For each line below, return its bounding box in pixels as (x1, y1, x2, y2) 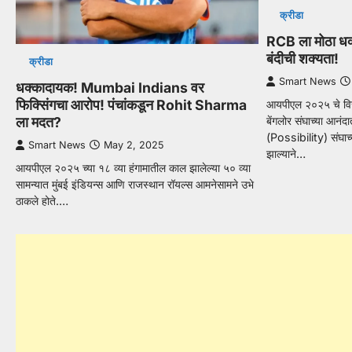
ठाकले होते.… (16, 193, 68, 207)
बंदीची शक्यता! (266, 50, 339, 68)
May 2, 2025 (104, 138, 163, 151)
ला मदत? (16, 113, 61, 130)
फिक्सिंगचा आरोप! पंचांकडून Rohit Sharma (16, 96, 247, 113)
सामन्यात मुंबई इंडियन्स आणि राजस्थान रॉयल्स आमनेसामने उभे (16, 177, 254, 191)
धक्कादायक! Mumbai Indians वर (16, 79, 204, 96)
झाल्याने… (266, 147, 306, 161)
